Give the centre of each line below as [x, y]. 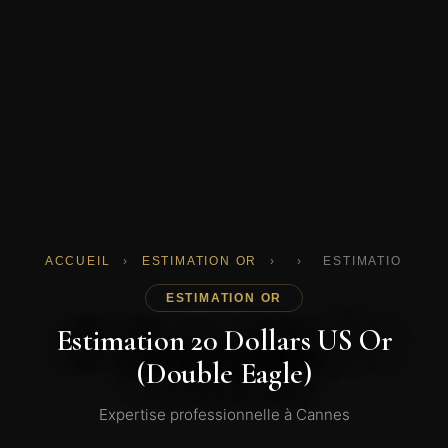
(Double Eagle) [224, 374]
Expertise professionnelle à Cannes [224, 415]
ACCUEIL [77, 261]
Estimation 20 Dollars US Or [224, 341]
